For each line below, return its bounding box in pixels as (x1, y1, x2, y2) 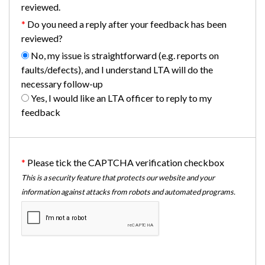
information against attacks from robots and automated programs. (21, 186, 235, 196)
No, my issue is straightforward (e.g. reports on (29, 49, 219, 61)
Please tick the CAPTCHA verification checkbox (27, 156, 224, 168)
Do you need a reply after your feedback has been (27, 18, 227, 30)
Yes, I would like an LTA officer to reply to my (29, 92, 212, 104)
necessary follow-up (21, 77, 103, 89)
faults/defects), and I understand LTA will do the (21, 63, 213, 75)
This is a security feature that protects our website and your (21, 172, 215, 182)
